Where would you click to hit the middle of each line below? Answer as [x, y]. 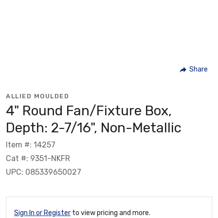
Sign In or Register [42, 213]
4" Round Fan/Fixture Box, [89, 110]
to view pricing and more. [110, 213]
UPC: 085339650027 [44, 172]
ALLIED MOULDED [37, 96]
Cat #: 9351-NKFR [38, 158]
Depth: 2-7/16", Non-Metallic [94, 127]
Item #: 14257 [31, 145]
